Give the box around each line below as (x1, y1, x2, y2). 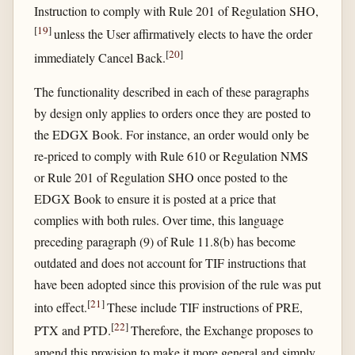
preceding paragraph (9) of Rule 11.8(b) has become (33, 232, 296, 250)
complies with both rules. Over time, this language (33, 211, 284, 228)
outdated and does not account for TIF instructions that (33, 254, 306, 271)
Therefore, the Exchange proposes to (130, 322, 313, 339)
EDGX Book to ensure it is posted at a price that (33, 189, 276, 207)
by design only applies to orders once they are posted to (33, 104, 311, 121)
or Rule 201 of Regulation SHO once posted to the (33, 168, 288, 185)
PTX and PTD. (33, 322, 111, 339)
